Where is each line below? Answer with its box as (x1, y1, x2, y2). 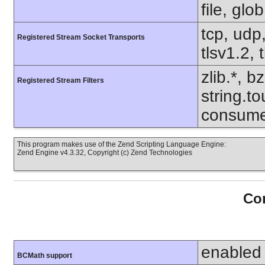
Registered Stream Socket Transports (17, 33, 145, 41)
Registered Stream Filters (17, 76, 104, 85)
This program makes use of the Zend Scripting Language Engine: (17, 140, 226, 148)
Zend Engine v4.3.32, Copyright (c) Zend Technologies (17, 148, 192, 157)
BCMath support (17, 251, 72, 260)
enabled (201, 243, 261, 262)
